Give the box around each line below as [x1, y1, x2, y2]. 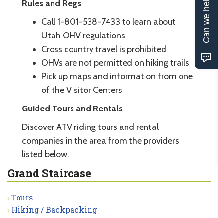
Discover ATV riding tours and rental [22, 122, 159, 133]
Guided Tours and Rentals [22, 103, 123, 114]
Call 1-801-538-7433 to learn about [41, 17, 176, 28]
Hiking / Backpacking [11, 204, 97, 215]
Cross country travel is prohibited [41, 44, 166, 55]
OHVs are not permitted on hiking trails [41, 57, 189, 69]
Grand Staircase [7, 166, 91, 181]
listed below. [22, 149, 69, 160]
